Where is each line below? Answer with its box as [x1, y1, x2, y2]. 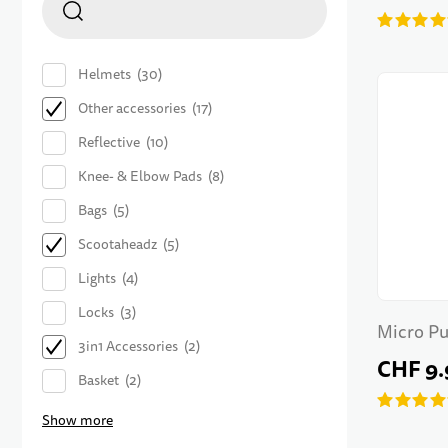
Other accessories [78, 99, 186, 119]
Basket [78, 371, 119, 391]
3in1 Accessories [78, 337, 178, 357]
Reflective [78, 133, 140, 153]
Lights [78, 269, 116, 289]
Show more [42, 411, 113, 431]
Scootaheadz [78, 235, 157, 255]
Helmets [78, 65, 131, 85]
